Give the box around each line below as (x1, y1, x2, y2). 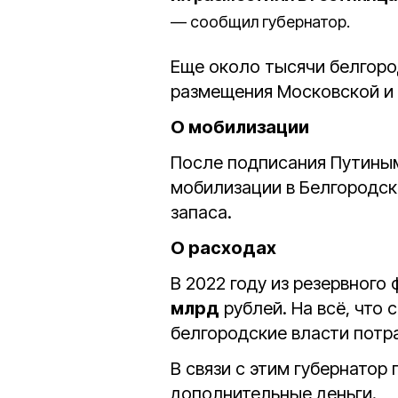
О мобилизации (171, 116, 309, 138)
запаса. (171, 202, 232, 223)
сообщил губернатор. (190, 12, 350, 31)
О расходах (171, 237, 280, 259)
